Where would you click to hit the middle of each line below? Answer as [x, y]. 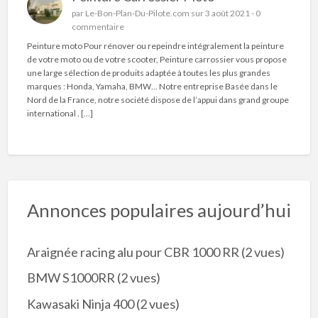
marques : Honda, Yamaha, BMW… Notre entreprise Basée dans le [152, 87]
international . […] [60, 114]
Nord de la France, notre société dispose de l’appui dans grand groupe [158, 100]
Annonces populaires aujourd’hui [159, 210]
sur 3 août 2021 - [223, 13]
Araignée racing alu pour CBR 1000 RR [133, 252]
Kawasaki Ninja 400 [80, 303]
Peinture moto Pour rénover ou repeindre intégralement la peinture [155, 46]
